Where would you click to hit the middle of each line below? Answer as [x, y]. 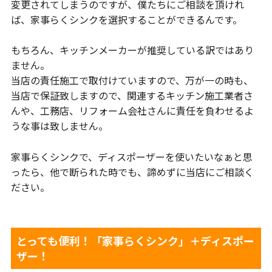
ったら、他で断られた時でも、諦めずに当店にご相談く [132, 172]
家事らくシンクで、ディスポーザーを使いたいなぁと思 [131, 156]
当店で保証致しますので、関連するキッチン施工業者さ [132, 96]
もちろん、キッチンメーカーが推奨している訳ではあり [132, 50]
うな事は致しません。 [59, 126]
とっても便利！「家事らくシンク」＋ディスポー [135, 240]
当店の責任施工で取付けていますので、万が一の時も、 [132, 80]
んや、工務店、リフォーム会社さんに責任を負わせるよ [132, 111]
